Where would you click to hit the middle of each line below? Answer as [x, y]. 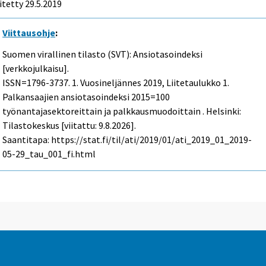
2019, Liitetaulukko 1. [186, 83]
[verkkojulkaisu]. [36, 69]
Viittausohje [29, 32]
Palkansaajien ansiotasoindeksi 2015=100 [86, 97]
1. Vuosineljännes [107, 83]
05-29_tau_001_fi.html [49, 154]
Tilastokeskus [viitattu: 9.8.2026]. [69, 126]
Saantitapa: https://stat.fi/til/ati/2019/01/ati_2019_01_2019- [127, 140]
